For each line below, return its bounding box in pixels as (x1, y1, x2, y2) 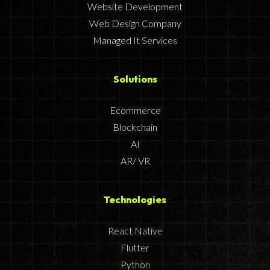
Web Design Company (89, 17, 181, 30)
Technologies (104, 193, 166, 206)
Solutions (113, 73, 157, 86)
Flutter (121, 242, 149, 254)
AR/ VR (120, 155, 150, 167)
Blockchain (113, 121, 157, 133)
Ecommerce (109, 104, 161, 116)
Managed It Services (93, 34, 177, 46)
